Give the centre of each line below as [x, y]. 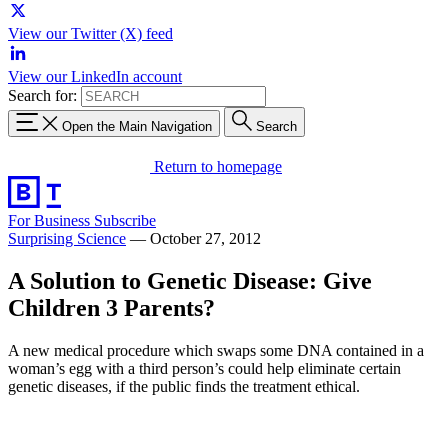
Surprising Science [67, 238]
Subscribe [125, 220]
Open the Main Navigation [137, 126]
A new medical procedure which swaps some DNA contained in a [216, 350]
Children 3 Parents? [111, 307]
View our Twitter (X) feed [90, 33]
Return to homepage [218, 166]
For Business [51, 220]
